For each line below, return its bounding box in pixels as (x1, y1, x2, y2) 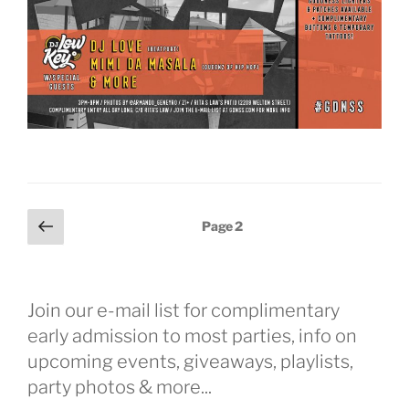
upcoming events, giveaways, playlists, (27, 351, 353, 373)
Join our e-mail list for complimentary (27, 299, 340, 322)
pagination (26, 236, 118, 258)
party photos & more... (27, 376, 212, 399)
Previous (52, 211, 146, 238)
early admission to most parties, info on (27, 325, 357, 348)
